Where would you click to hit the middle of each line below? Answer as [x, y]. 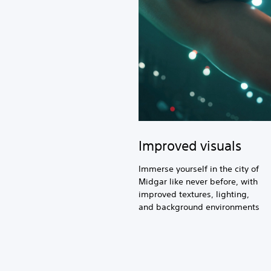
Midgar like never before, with [198, 181]
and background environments [199, 207]
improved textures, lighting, [194, 194]
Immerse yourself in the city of [199, 168]
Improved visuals [190, 145]
